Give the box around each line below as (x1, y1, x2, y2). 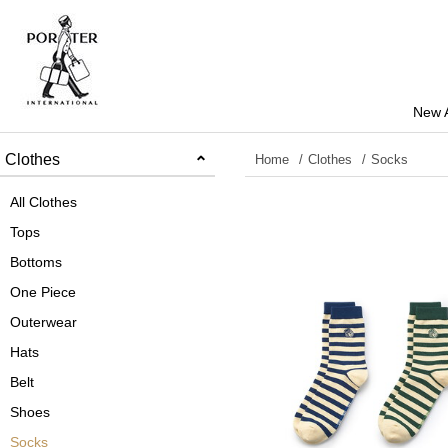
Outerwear (10, 314, 77, 330)
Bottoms (10, 254, 62, 270)
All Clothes (10, 194, 77, 210)
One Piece (10, 284, 76, 300)
